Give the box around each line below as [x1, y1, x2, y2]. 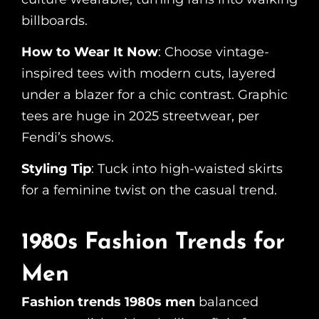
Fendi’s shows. [21, 130, 114, 146]
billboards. [21, 13, 88, 29]
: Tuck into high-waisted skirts [91, 161, 283, 177]
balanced [195, 294, 258, 310]
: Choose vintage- [158, 44, 269, 61]
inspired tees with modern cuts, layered [21, 66, 276, 82]
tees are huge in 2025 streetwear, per [21, 108, 259, 125]
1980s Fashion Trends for [21, 231, 285, 255]
